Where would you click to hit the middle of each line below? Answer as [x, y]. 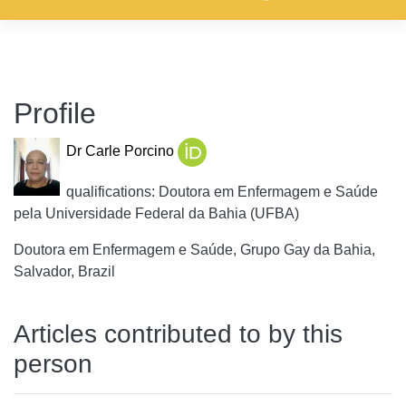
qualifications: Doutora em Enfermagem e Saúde [222, 192]
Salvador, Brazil [64, 271]
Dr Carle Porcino [121, 151]
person [53, 364]
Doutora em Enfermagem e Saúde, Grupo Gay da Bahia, [194, 250]
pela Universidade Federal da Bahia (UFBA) [156, 213]
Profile [55, 113]
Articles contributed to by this [178, 334]
